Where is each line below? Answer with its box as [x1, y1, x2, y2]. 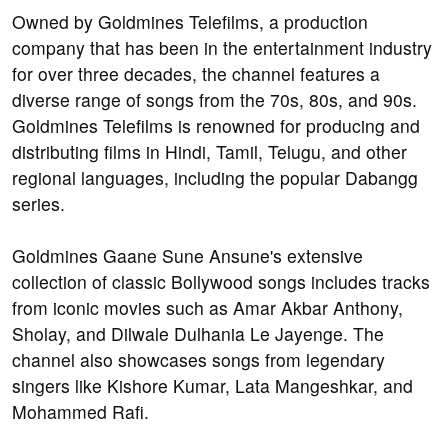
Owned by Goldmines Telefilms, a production [12, 9, 368, 35]
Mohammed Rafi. [12, 399, 149, 425]
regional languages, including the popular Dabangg [12, 165, 418, 191]
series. [12, 191, 65, 217]
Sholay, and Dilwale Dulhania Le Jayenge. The [12, 321, 384, 347]
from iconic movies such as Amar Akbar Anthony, [12, 295, 403, 321]
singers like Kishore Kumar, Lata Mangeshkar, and [12, 373, 413, 399]
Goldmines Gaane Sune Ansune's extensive [12, 243, 363, 269]
